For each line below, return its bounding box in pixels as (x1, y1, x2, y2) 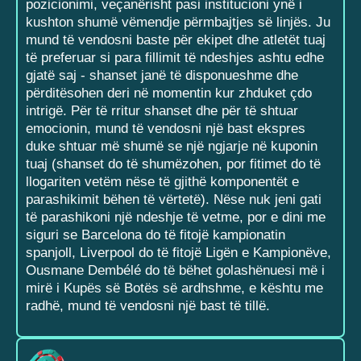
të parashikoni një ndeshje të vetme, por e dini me (26, 210, 326, 226)
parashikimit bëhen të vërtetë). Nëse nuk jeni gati (26, 192, 322, 208)
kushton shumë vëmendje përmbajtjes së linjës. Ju (26, 15, 330, 31)
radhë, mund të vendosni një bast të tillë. (26, 298, 270, 314)
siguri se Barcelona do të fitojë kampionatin (26, 227, 285, 243)
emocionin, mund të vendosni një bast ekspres (26, 121, 305, 137)
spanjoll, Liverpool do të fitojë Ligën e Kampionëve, (26, 245, 331, 261)
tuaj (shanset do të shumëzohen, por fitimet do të (26, 156, 321, 172)
